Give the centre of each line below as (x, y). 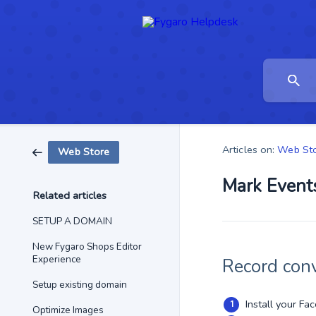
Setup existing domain (80, 285)
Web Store (84, 152)
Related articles (70, 195)
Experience (57, 259)
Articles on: (249, 149)
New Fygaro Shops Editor (87, 247)
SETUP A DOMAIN (72, 221)
